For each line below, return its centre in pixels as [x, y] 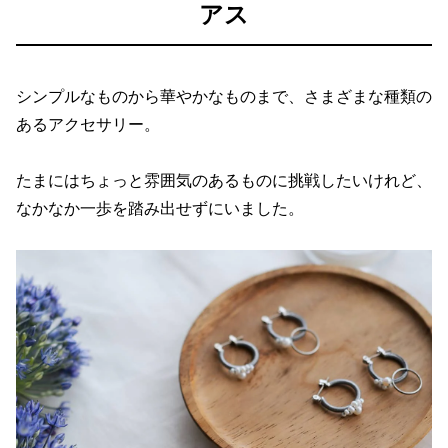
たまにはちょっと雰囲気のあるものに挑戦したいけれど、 [224, 179]
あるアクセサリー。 [88, 123]
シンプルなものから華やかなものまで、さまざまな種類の [224, 95]
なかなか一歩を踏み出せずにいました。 [160, 207]
